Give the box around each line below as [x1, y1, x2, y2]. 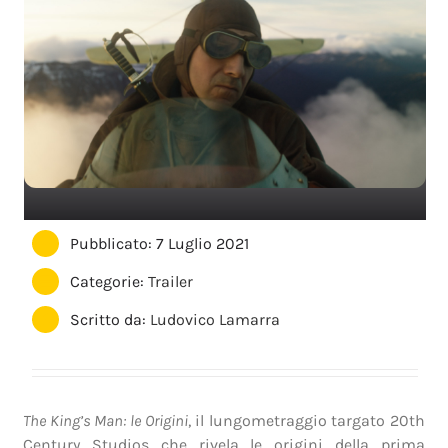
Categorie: [70, 271, 149, 291]
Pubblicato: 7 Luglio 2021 [70, 233, 250, 253]
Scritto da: [70, 310, 151, 330]
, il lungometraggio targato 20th [187, 410, 425, 430]
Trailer [148, 271, 194, 291]
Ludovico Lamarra [150, 310, 281, 330]
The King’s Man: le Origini [23, 410, 188, 430]
